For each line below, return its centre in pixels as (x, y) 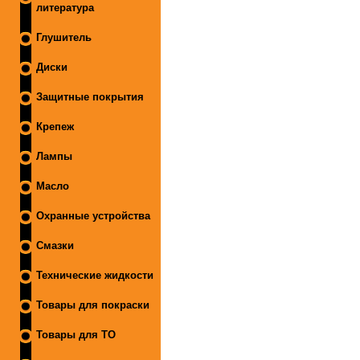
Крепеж (55, 127)
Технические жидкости (95, 275)
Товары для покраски (93, 305)
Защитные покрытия (90, 97)
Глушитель (64, 37)
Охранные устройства (93, 216)
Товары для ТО (76, 335)
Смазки (55, 245)
